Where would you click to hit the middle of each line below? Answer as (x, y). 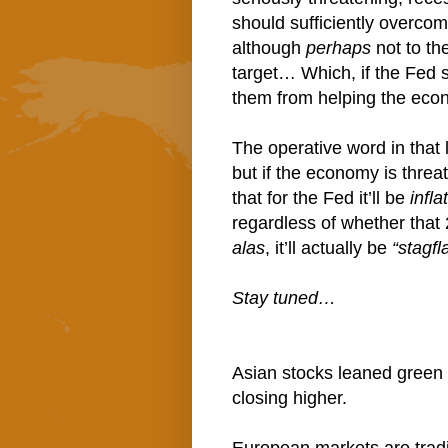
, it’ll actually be (328, 248)
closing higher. (289, 398)
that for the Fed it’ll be (321, 198)
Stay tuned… (284, 298)
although (269, 48)
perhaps (341, 48)
